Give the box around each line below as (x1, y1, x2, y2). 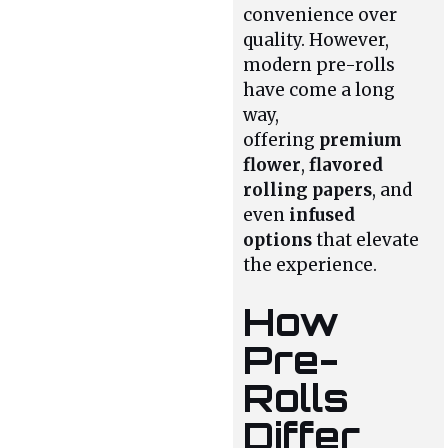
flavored (309, 153, 384, 176)
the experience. (243, 253, 378, 276)
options (243, 228, 313, 251)
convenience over (243, 3, 398, 26)
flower (243, 153, 302, 176)
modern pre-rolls (243, 53, 396, 76)
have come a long (243, 78, 396, 101)
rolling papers (243, 178, 373, 201)
